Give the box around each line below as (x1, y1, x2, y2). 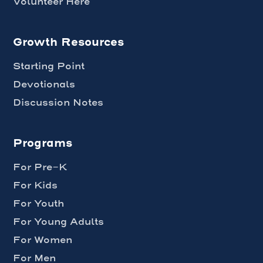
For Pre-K (13, 161, 68, 173)
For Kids (13, 180, 58, 191)
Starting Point (13, 60, 85, 72)
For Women (13, 234, 73, 246)
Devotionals (13, 79, 76, 90)
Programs (13, 136, 73, 150)
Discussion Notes (13, 97, 104, 109)
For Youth (13, 198, 65, 210)
